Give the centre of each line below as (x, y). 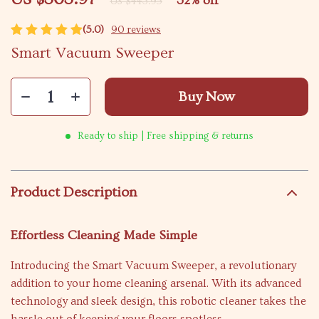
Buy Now (206, 97)
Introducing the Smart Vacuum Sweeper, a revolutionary (153, 266)
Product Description (74, 192)
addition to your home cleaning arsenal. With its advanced (156, 283)
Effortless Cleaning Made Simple (104, 235)
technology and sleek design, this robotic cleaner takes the (158, 301)
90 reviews (136, 30)
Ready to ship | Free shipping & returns (166, 136)
